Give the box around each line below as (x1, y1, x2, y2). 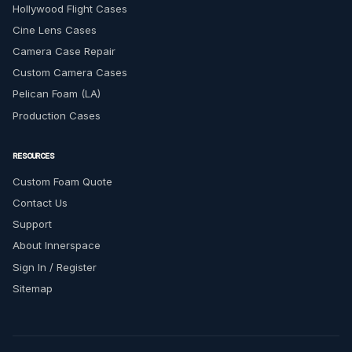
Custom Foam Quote (13, 175, 112, 189)
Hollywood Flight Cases (13, 2, 127, 16)
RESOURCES (13, 150, 55, 161)
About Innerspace (13, 239, 101, 252)
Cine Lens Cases (13, 24, 97, 37)
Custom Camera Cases (13, 66, 127, 79)
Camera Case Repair (13, 45, 115, 58)
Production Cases (13, 108, 101, 122)
